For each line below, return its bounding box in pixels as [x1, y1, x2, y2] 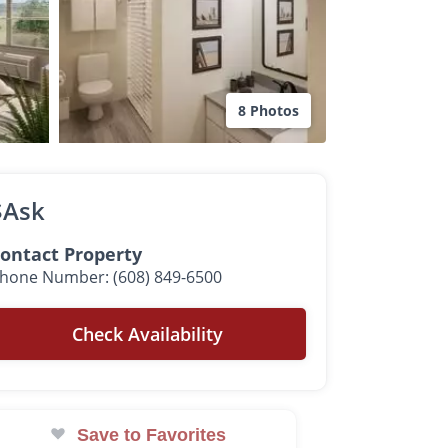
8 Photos [238, 101, 299, 120]
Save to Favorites [77, 425, 227, 445]
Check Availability [72, 322, 224, 346]
